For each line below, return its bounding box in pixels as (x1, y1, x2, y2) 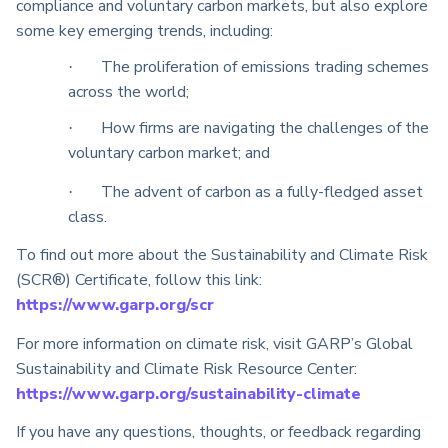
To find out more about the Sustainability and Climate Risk (16, 244, 428, 267)
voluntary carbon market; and (67, 141, 270, 164)
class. (67, 205, 107, 228)
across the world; (67, 80, 189, 103)
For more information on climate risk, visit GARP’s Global (16, 332, 413, 355)
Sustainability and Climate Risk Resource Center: (16, 357, 357, 380)
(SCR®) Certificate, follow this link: (16, 269, 262, 292)
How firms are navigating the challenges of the (100, 116, 429, 139)
